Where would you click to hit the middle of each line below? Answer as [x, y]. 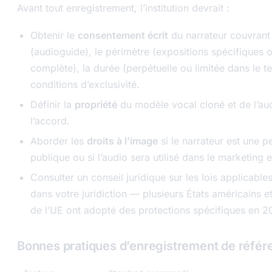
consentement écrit [123, 35]
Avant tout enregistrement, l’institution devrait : [123, 8]
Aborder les [59, 141]
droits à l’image [122, 141]
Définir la [53, 104]
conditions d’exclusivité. [85, 84]
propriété [96, 104]
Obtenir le [54, 35]
